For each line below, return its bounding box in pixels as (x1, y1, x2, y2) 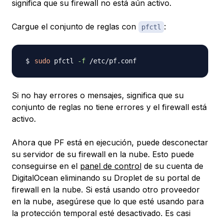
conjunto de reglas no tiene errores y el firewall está (12, 102, 207, 112)
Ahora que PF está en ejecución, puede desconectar (12, 137, 208, 147)
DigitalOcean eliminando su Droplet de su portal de (12, 172, 200, 183)
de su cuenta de (141, 161, 203, 171)
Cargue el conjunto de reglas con (12, 21, 138, 31)
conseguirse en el (12, 161, 80, 171)
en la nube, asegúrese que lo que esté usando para (12, 196, 204, 206)
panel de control (80, 161, 141, 171)
